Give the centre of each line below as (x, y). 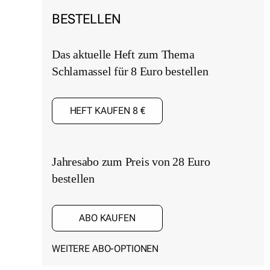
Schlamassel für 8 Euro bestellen (130, 71)
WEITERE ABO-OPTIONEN (105, 248)
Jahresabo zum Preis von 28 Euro (131, 161)
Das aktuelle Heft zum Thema (123, 54)
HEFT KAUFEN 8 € (107, 110)
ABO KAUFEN (107, 218)
